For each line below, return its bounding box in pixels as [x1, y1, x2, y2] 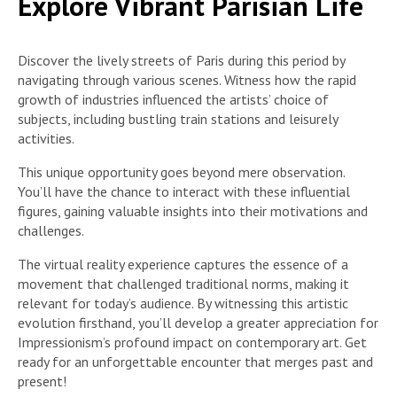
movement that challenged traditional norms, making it [18, 274, 349, 292]
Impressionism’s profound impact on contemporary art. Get [18, 332, 367, 351]
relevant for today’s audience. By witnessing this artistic [18, 293, 348, 312]
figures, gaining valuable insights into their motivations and [18, 201, 368, 220]
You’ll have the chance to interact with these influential [18, 182, 350, 200]
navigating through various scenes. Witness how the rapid [18, 70, 356, 89]
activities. [18, 128, 74, 147]
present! [18, 371, 66, 390]
